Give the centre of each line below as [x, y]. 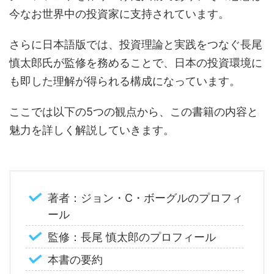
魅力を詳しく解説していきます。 [92, 130]
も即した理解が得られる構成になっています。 [125, 81]
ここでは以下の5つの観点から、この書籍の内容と [134, 112]
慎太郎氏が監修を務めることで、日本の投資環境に [136, 63]
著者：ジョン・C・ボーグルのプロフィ [145, 198]
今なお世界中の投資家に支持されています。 [119, 14]
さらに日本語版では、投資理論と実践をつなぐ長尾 [136, 45]
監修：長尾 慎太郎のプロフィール [132, 237]
